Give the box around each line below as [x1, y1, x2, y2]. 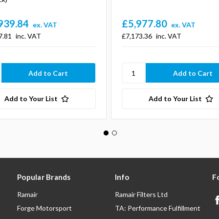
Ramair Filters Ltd [114, 190, 168, 199]
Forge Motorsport [17, 204, 72, 213]
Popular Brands [17, 173, 71, 182]
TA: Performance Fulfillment [114, 204, 200, 213]
